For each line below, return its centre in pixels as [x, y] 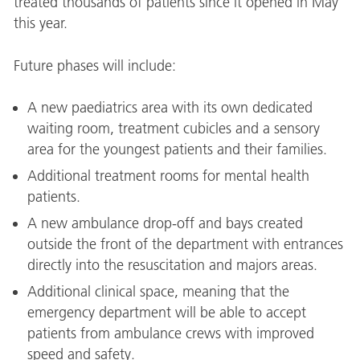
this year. [40, 24]
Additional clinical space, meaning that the [159, 292]
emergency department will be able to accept [167, 313]
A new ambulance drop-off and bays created [166, 224]
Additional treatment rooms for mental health [169, 176]
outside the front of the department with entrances [186, 245]
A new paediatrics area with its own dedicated [170, 108]
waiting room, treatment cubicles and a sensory [174, 129]
